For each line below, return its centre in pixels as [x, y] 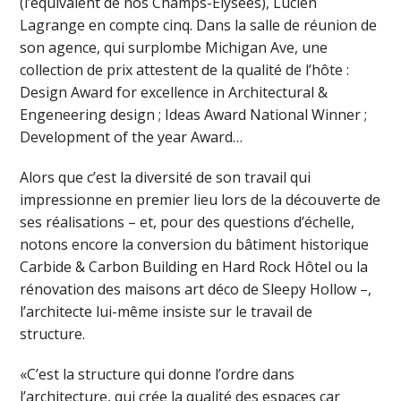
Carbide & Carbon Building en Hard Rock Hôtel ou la [194, 266]
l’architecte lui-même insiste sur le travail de [166, 311]
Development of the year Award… [132, 137]
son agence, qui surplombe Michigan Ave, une [174, 47]
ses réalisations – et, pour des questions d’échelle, [188, 222]
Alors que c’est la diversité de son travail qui [166, 177]
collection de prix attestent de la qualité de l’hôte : [185, 69]
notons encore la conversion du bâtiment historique [195, 244]
